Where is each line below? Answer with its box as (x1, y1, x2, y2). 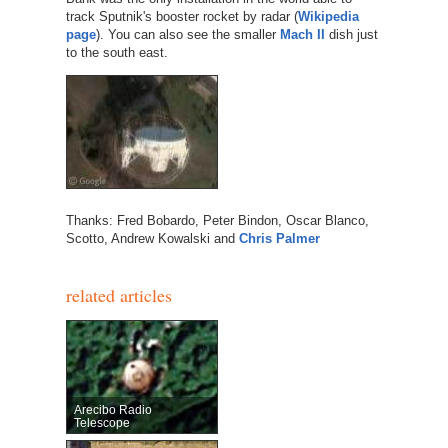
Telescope (74, 416, 130, 431)
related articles (65, 282, 172, 307)
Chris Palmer (238, 230, 320, 246)
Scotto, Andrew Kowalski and (65, 230, 239, 246)
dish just (324, 26, 378, 42)
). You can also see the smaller (95, 26, 280, 42)
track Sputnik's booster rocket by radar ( (65, 8, 298, 24)
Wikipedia (297, 8, 359, 24)
